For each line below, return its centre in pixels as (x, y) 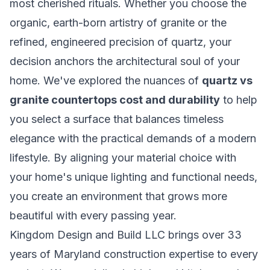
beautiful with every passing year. (93, 215)
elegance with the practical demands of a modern (133, 138)
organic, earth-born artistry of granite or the (118, 23)
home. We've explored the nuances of (106, 80)
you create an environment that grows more (118, 196)
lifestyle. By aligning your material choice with (123, 158)
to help (239, 100)
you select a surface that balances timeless (117, 119)
